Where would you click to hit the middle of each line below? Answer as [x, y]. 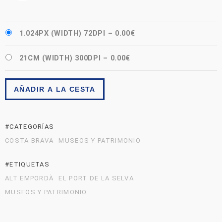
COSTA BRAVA [29, 141]
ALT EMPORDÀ [29, 178]
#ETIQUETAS [27, 165]
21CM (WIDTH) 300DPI [60, 58]
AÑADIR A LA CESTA [55, 89]
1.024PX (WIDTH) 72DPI [62, 34]
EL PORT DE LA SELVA [96, 178]
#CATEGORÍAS [30, 127]
